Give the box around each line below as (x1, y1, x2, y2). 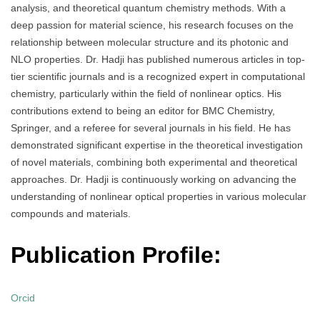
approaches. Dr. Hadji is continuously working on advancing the (11, 173, 296, 185)
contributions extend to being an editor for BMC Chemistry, (11, 104, 275, 116)
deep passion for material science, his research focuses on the (11, 19, 294, 31)
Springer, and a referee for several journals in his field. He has (11, 121, 291, 134)
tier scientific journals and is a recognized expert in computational (11, 70, 305, 82)
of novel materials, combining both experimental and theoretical (11, 156, 297, 168)
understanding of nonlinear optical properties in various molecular (11, 190, 306, 202)
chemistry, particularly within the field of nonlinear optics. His (11, 87, 281, 99)
